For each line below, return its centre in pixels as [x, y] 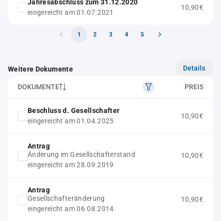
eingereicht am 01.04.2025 [71, 121]
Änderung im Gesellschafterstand [81, 154]
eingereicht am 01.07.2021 [71, 12]
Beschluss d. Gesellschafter [74, 110]
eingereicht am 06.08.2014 [71, 209]
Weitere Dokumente [40, 69]
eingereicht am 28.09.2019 [71, 165]
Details [194, 68]
